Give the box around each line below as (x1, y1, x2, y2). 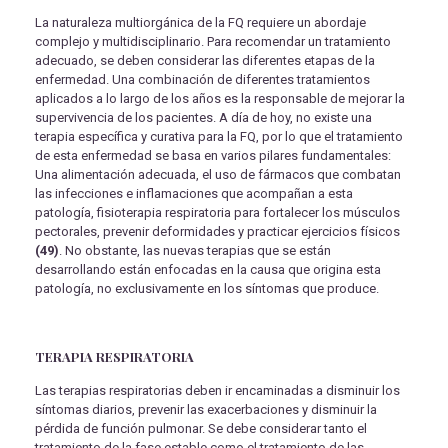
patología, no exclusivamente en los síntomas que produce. (35, 281, 379, 297)
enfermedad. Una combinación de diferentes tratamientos (35, 72, 370, 88)
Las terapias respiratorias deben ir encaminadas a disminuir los (35, 383, 400, 399)
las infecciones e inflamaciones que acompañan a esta (35, 186, 353, 202)
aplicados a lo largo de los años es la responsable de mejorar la (35, 91, 405, 107)
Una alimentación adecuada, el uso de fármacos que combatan (35, 167, 401, 183)
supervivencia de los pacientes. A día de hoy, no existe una (35, 110, 372, 126)
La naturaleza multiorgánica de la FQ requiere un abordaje (35, 15, 366, 31)
